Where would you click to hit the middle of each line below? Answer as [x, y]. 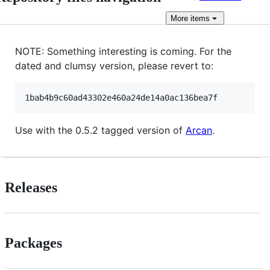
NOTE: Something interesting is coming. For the [123, 51]
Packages [33, 243]
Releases [31, 187]
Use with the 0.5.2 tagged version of [100, 130]
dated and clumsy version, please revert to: [114, 66]
